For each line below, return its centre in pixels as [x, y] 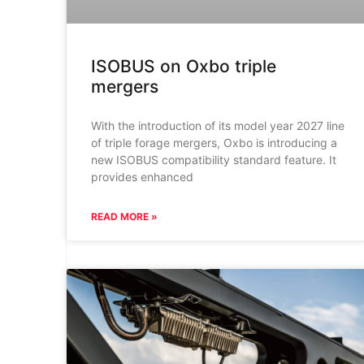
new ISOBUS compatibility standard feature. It [213, 159]
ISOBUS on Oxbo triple [183, 66]
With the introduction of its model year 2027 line [217, 125]
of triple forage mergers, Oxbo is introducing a [214, 142]
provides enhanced [142, 176]
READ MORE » [124, 216]
